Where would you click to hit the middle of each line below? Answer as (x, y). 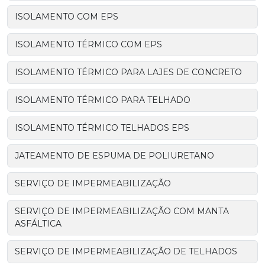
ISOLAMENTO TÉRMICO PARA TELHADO (103, 100)
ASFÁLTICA (38, 223)
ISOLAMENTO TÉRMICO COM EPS (88, 44)
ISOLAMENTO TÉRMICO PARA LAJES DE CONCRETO (128, 72)
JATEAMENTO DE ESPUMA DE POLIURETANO (114, 155)
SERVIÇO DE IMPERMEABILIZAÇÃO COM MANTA (122, 211)
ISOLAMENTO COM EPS (67, 16)
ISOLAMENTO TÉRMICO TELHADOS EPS (102, 127)
